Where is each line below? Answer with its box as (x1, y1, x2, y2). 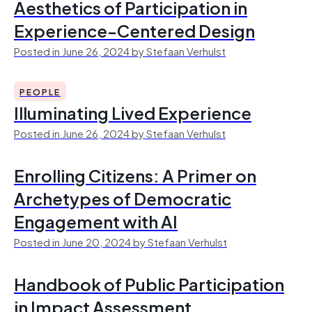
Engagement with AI (14, 207, 178, 235)
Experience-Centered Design (14, 16, 255, 44)
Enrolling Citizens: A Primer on (14, 161, 256, 189)
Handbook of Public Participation (14, 270, 284, 297)
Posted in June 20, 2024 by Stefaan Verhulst (14, 233, 227, 250)
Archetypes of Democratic (14, 184, 231, 212)
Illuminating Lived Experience (14, 98, 251, 126)
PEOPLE (19, 84, 61, 98)
